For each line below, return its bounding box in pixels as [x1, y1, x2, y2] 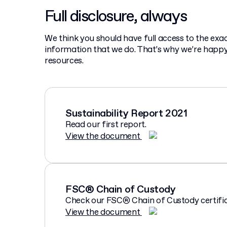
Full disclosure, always [45, 6, 187, 27]
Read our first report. [65, 119, 146, 131]
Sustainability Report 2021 [65, 106, 187, 121]
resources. [45, 55, 84, 67]
